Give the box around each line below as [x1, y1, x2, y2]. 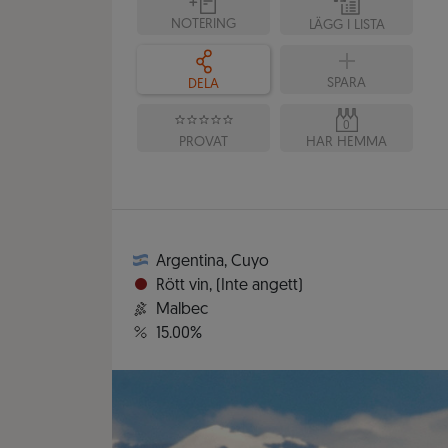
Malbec [156, 302, 208, 319]
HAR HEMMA [306, 135, 387, 151]
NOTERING [170, 17, 237, 32]
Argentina [156, 254, 224, 271]
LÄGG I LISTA [308, 18, 385, 33]
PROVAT [179, 135, 228, 150]
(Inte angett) [216, 278, 303, 295]
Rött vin [156, 278, 209, 295]
